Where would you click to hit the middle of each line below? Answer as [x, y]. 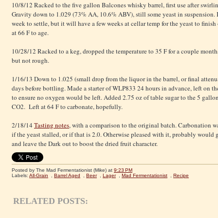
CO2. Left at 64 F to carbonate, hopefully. [67, 107]
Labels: [20, 176]
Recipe [181, 176]
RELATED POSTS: [51, 201]
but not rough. [30, 61]
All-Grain [39, 176]
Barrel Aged [67, 176]
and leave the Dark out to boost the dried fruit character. [85, 144]
